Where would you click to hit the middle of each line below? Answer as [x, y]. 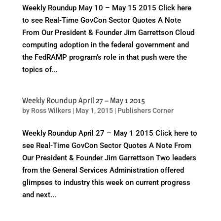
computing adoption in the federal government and [105, 45]
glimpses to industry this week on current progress [106, 183]
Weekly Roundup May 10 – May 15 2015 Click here [107, 8]
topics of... [40, 70]
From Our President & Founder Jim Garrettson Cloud [108, 33]
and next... [39, 195]
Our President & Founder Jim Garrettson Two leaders [109, 158]
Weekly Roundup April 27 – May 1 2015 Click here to [110, 133]
